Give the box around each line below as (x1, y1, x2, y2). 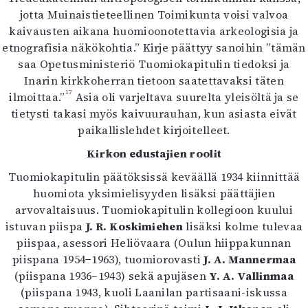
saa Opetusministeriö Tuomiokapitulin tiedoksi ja (18, 56, 290, 71)
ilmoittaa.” (9, 89, 65, 104)
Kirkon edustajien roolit (86, 146, 222, 161)
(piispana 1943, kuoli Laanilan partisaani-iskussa (21, 285, 287, 300)
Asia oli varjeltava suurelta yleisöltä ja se (72, 89, 299, 104)
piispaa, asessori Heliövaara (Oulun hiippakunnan (16, 235, 291, 250)
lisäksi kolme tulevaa (183, 219, 303, 234)
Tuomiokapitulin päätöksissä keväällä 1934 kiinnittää (8, 169, 300, 184)
